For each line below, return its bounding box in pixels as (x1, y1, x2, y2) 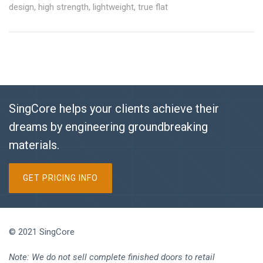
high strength (38, 2, 89, 13)
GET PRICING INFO (23, 173, 98, 183)
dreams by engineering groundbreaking (9, 120, 208, 134)
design (9, 2, 34, 13)
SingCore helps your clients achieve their (9, 102, 219, 116)
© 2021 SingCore (9, 227, 75, 238)
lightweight (93, 2, 134, 13)
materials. (9, 138, 59, 153)
